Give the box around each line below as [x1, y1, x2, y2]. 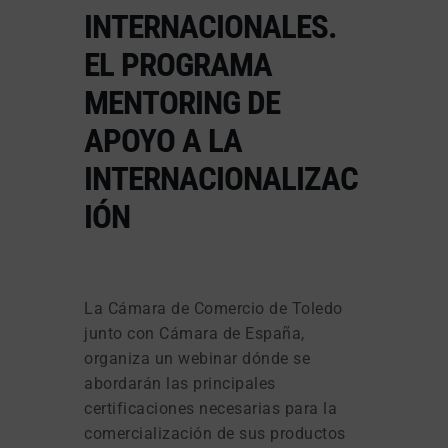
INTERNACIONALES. [84, 6, 337, 46]
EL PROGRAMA [84, 44, 272, 84]
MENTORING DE [84, 82, 280, 122]
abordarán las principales [84, 373, 276, 393]
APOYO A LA [84, 120, 242, 160]
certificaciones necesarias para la [84, 398, 337, 418]
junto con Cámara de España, [84, 323, 305, 343]
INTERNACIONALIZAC [84, 158, 358, 198]
